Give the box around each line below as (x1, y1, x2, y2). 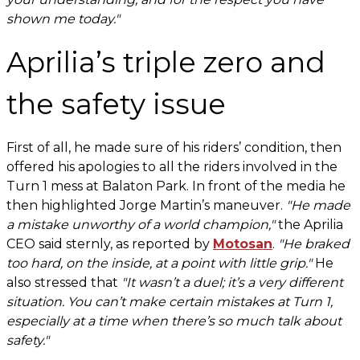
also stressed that (6, 275, 121, 290)
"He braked (278, 236, 350, 252)
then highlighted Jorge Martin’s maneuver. (6, 198, 286, 213)
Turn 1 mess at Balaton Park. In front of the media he (6, 178, 346, 194)
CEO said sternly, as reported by (6, 236, 213, 252)
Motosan (213, 236, 272, 252)
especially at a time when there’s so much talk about (6, 313, 342, 329)
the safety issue (6, 87, 226, 121)
